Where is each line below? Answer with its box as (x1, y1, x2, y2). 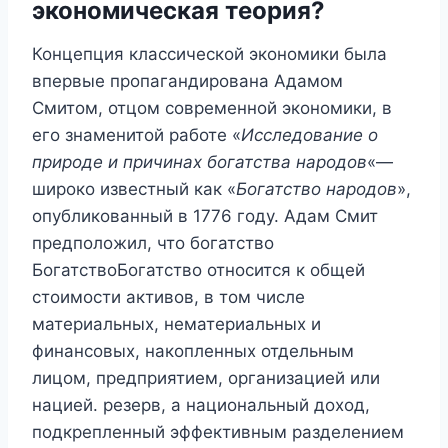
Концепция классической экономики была (32, 44, 387, 64)
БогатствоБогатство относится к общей (32, 260, 365, 280)
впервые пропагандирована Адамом (32, 71, 343, 91)
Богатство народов (236, 179, 397, 199)
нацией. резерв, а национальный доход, (32, 395, 370, 415)
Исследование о (241, 125, 378, 145)
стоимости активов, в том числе (32, 287, 305, 307)
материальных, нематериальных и (32, 314, 321, 334)
